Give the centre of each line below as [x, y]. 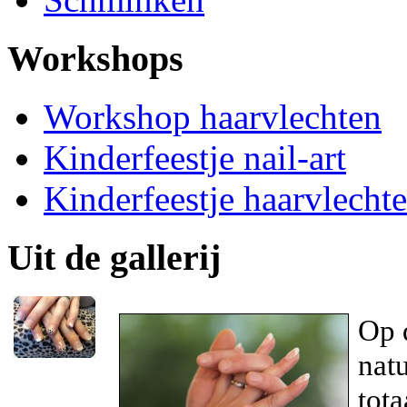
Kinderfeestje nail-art [195, 158]
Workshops [95, 58]
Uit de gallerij [114, 258]
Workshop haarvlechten [213, 117]
